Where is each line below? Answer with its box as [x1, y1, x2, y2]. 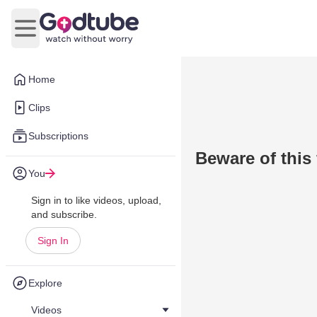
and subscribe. [31, 209, 97, 220]
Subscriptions [28, 130, 88, 142]
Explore [28, 277, 62, 289]
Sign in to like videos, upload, [31, 195, 161, 206]
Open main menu [24, 29, 111, 42]
